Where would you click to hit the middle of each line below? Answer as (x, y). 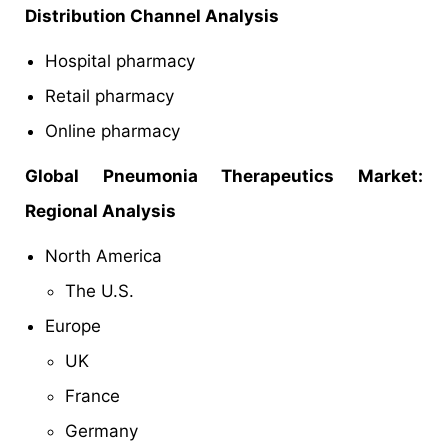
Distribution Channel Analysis (152, 16)
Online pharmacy (112, 131)
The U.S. (99, 291)
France (92, 396)
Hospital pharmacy (120, 61)
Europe (73, 326)
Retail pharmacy (109, 96)
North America (103, 256)
